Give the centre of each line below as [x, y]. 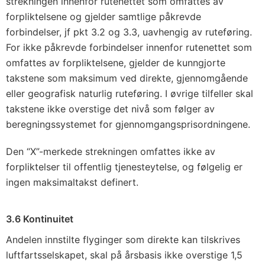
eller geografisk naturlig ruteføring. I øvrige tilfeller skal [130, 93]
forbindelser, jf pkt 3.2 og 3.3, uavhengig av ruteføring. [129, 32]
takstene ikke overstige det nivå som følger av [110, 109]
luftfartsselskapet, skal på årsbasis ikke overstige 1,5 [124, 255]
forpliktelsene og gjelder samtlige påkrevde [104, 17]
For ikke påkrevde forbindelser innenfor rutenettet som [129, 47]
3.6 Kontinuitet [40, 219]
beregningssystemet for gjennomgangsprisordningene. [128, 124]
